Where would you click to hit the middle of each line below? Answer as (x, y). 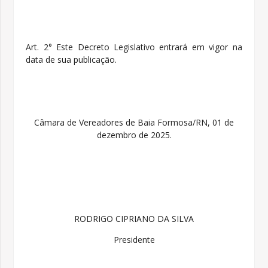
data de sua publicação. (71, 60)
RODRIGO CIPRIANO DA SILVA (134, 219)
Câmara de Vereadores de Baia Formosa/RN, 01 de (134, 123)
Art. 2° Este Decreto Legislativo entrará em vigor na (134, 47)
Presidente (134, 240)
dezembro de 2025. (134, 135)
